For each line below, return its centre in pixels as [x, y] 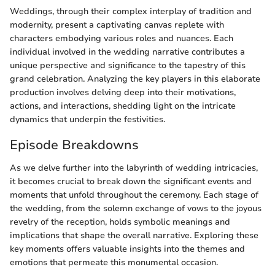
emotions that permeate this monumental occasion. [114, 262]
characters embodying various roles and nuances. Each [122, 38]
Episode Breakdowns [74, 145]
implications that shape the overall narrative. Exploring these [134, 235]
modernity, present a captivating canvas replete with [117, 25]
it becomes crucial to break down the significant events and [131, 181]
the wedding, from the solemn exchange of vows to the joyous [136, 208]
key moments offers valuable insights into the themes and [127, 249]
